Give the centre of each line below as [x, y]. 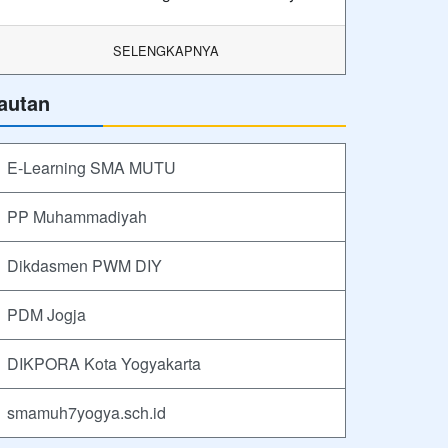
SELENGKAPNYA [166, 51]
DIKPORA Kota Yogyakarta [104, 364]
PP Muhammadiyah [77, 217]
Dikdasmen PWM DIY [84, 266]
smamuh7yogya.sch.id [86, 413]
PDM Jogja [46, 315]
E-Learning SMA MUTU [91, 168]
